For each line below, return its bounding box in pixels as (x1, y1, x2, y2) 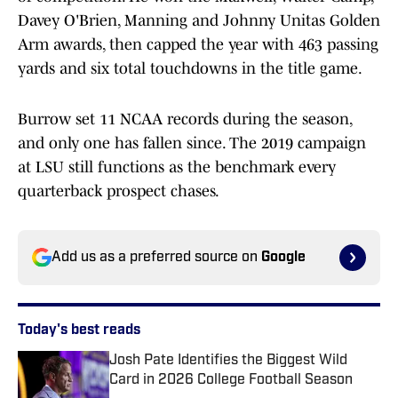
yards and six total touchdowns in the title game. (18, 60, 362, 78)
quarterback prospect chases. (18, 182, 219, 201)
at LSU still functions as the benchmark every (18, 158, 336, 177)
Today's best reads (18, 323, 140, 338)
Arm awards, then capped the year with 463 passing (18, 36, 378, 54)
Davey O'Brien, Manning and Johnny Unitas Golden (18, 12, 380, 30)
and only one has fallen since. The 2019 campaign (18, 134, 366, 153)
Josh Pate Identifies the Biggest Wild (109, 354, 347, 369)
